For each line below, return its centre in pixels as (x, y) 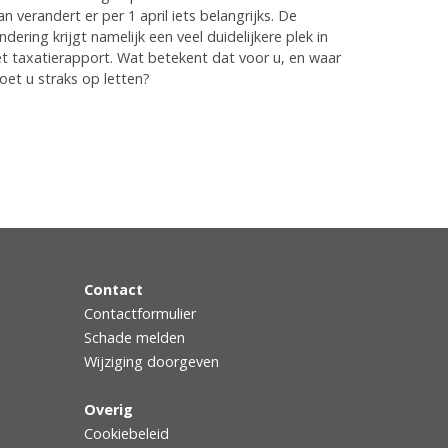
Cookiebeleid (126, 434)
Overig (108, 410)
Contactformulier (139, 314)
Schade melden (134, 338)
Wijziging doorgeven (151, 362)
